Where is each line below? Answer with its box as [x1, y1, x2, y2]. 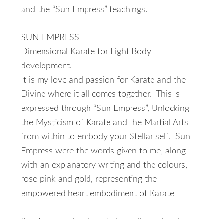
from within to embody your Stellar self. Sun [21, 132, 190, 141]
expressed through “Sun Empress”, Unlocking [21, 104, 189, 113]
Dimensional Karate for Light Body [21, 47, 151, 56]
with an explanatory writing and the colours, [21, 161, 187, 170]
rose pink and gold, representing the [21, 175, 157, 184]
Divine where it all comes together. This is [21, 90, 180, 99]
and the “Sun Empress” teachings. [21, 5, 147, 14]
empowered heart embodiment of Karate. [21, 189, 176, 198]
